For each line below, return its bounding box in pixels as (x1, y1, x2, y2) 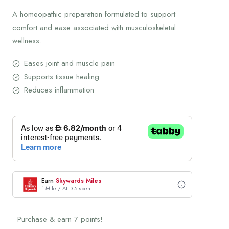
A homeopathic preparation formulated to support (12, 9, 175, 20)
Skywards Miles (56, 176, 101, 186)
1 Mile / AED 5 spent (41, 184, 92, 192)
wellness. (12, 35, 41, 47)
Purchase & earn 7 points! (17, 214, 103, 225)
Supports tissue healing (24, 71, 99, 82)
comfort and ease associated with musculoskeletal (12, 22, 176, 33)
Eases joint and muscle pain (24, 58, 115, 69)
